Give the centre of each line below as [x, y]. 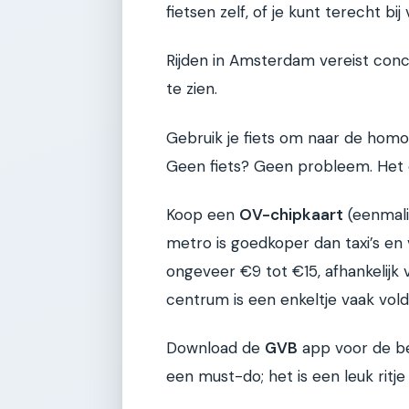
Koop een [203, 215]
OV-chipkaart [291, 215]
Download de [215, 348]
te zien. [192, 89]
